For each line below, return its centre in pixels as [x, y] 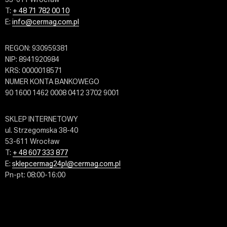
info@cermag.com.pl [45, 22]
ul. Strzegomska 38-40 [41, 130]
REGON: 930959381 [36, 48]
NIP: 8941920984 [32, 60]
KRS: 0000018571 [33, 71]
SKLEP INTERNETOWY [41, 119]
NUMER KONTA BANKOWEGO [52, 82]
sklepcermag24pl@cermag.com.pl [66, 164]
